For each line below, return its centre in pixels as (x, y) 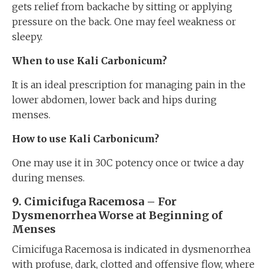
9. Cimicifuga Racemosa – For (94, 201)
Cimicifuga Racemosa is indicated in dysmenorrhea (131, 249)
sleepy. (27, 37)
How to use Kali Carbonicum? (87, 139)
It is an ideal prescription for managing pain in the (129, 85)
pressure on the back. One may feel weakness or (124, 22)
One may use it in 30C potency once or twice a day (128, 163)
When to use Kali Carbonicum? (89, 61)
